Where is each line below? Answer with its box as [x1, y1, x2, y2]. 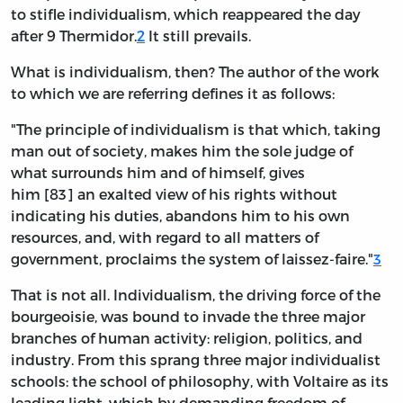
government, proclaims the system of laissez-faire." [11, 250, 373, 268]
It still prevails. [145, 27, 251, 45]
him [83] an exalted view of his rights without [11, 185, 337, 203]
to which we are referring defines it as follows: [11, 85, 335, 103]
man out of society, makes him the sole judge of [11, 142, 353, 160]
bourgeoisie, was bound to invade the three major [11, 308, 365, 326]
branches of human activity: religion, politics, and [11, 329, 363, 347]
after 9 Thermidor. [11, 27, 137, 45]
